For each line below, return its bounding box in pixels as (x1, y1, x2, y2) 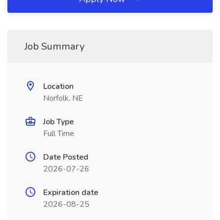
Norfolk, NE (43, 93, 83, 104)
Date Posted (43, 152, 88, 163)
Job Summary (25, 40, 84, 53)
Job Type (43, 116, 74, 127)
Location (43, 81, 74, 92)
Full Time (43, 128, 74, 139)
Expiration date (43, 187, 98, 198)
